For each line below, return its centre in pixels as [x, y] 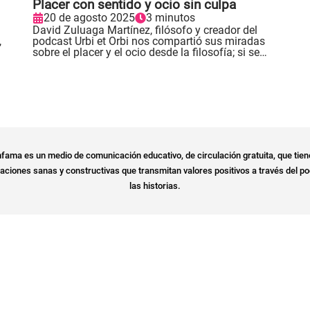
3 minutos [170, 17]
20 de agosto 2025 [89, 17]
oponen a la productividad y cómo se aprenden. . [151, 63]
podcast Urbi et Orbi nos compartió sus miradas [148, 41]
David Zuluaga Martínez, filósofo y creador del [145, 30]
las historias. [155, 185]
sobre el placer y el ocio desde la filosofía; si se [146, 52]
